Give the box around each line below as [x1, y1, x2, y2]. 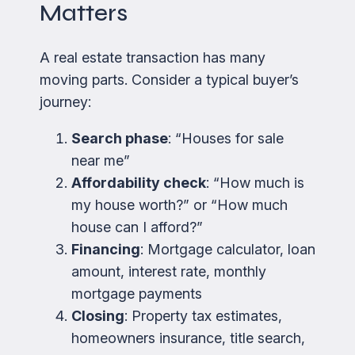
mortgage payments [71, 284, 202, 302]
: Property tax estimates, [124, 307, 282, 324]
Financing [71, 240, 140, 258]
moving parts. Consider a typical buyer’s [40, 71, 299, 88]
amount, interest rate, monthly [71, 262, 266, 280]
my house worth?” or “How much [71, 196, 288, 213]
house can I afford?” [71, 218, 203, 235]
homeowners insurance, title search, [71, 329, 305, 346]
